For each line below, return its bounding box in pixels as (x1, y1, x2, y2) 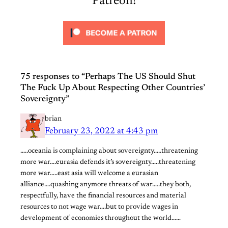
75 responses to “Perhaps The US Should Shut (20, 72, 195, 81)
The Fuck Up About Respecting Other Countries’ (20, 83, 205, 93)
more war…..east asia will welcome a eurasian (20, 170, 158, 178)
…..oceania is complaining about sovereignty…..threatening (20, 148, 198, 155)
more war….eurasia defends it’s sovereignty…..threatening (20, 159, 195, 166)
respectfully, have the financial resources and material (20, 192, 186, 200)
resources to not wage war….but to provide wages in (20, 204, 178, 211)
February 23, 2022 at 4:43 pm (45, 126, 158, 136)
